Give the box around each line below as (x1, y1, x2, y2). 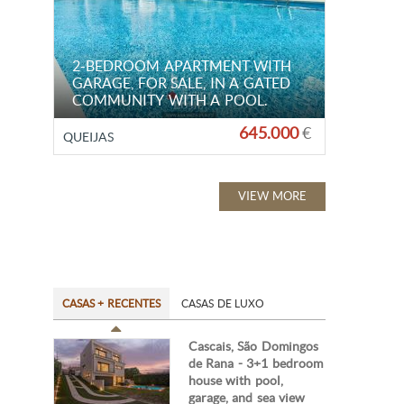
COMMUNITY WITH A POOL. (72, 92, 267, 108)
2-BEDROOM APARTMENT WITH (72, 58, 292, 74)
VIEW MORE (237, 188, 307, 203)
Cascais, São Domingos (188, 339, 318, 353)
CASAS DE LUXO (181, 297, 264, 309)
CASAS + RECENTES (62, 297, 161, 309)
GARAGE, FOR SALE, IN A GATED (72, 75, 291, 91)
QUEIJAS (63, 130, 114, 144)
